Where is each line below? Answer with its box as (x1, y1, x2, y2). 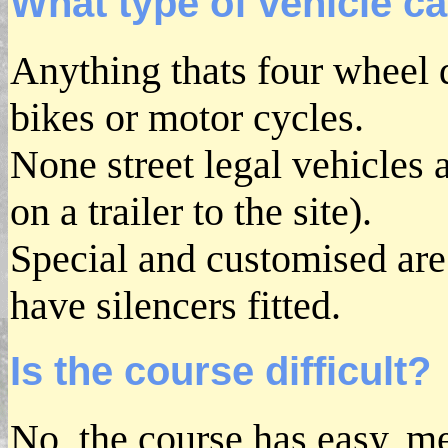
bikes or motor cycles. (10, 95, 364, 140)
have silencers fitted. (10, 283, 341, 328)
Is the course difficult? (10, 349, 431, 394)
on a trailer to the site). (10, 189, 372, 234)
